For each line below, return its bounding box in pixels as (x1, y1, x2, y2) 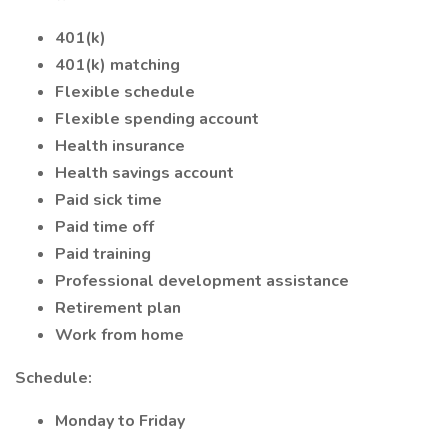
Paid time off (55, 216, 154, 238)
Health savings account (55, 162, 234, 184)
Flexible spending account (55, 108, 259, 130)
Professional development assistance (55, 270, 349, 292)
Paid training (55, 243, 151, 265)
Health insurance (55, 135, 185, 157)
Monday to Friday (55, 410, 185, 432)
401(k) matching (55, 54, 180, 76)
